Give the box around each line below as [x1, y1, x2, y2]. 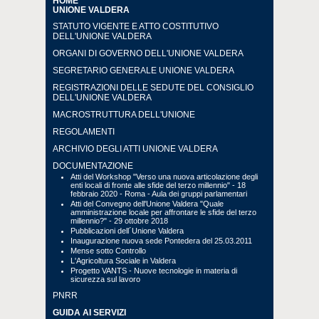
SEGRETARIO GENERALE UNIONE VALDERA [53, 66, 234, 75]
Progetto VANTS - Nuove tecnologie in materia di [70, 266, 237, 275]
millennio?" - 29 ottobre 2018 [70, 216, 168, 225]
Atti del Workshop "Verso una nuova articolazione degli [70, 172, 258, 181]
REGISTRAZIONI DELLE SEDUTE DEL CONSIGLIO [53, 83, 253, 93]
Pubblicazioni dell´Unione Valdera [70, 226, 184, 235]
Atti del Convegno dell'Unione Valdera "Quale [70, 199, 224, 208]
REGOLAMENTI [53, 127, 115, 137]
